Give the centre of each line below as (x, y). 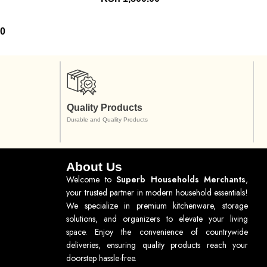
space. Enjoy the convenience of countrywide (157, 232)
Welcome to (91, 179)
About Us (94, 167)
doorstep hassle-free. (101, 258)
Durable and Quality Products (107, 119)
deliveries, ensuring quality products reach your (157, 245)
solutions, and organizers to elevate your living (157, 219)
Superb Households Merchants (181, 179)
